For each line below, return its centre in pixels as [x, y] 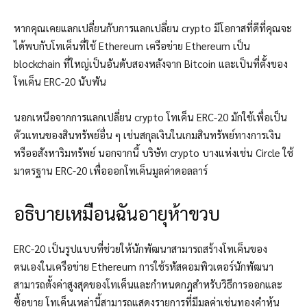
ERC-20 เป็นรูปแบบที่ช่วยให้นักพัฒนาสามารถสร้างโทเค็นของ [140, 249]
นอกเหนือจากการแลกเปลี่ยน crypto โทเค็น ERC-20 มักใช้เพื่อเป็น [150, 117]
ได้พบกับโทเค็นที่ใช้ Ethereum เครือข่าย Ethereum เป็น [132, 46]
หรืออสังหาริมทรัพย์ [54, 153]
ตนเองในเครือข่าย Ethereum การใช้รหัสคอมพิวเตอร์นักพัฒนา [144, 267]
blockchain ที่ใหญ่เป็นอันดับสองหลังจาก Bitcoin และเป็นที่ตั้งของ [151, 64]
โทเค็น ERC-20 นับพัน [60, 82]
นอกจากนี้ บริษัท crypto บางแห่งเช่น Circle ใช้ [194, 153]
